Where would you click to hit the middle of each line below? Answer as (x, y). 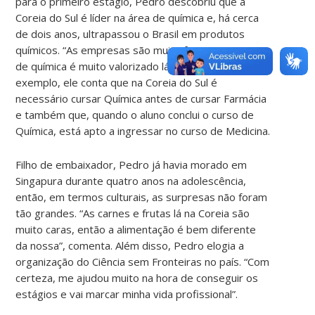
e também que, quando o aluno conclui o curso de (135, 114)
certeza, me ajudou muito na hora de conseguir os (137, 277)
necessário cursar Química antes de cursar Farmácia (141, 98)
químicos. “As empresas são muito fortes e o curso (139, 50)
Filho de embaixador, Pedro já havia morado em (131, 164)
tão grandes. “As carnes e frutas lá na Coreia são (133, 213)
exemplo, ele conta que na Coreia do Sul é (117, 82)
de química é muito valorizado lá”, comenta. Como (135, 66)
